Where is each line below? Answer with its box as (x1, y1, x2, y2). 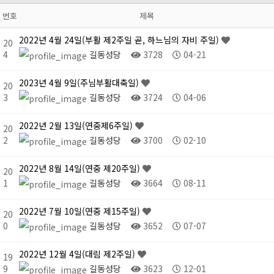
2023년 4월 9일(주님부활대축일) (19, 76, 141, 89)
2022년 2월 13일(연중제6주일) (19, 119, 135, 132)
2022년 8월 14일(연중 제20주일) (19, 162, 143, 175)
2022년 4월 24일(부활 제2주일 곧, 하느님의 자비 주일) (19, 34, 221, 46)
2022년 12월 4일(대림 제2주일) (19, 248, 138, 261)
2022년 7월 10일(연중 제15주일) (19, 205, 143, 218)
